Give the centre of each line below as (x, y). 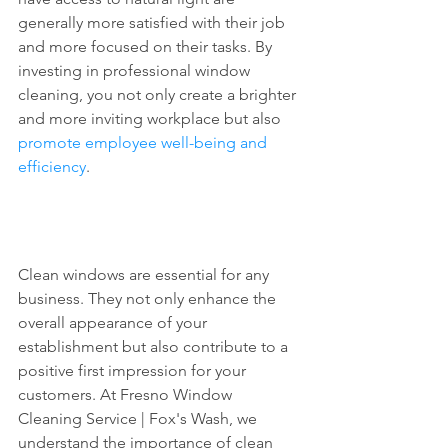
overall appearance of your (114, 322)
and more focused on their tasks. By (147, 46)
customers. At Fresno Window (127, 394)
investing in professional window (136, 70)
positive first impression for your (134, 370)
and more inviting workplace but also (151, 118)
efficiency (52, 166)
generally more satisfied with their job (153, 22)
